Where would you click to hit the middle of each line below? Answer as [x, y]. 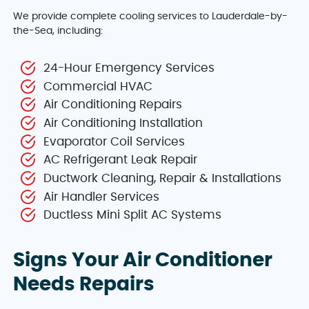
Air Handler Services [102, 197]
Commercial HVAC [98, 87]
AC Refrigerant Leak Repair [121, 160]
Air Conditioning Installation [123, 124]
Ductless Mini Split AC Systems [133, 216]
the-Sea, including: [58, 31]
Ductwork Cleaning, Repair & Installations [163, 179]
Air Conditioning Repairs [113, 105]
